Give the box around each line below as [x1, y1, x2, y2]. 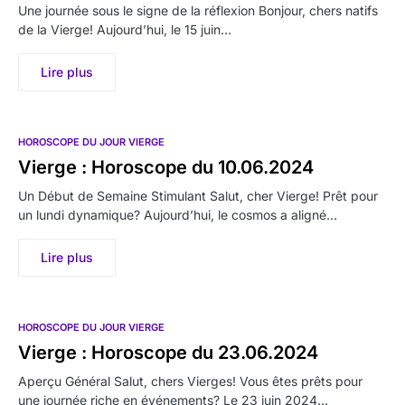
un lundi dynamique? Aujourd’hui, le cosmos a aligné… [18, 206, 337, 222]
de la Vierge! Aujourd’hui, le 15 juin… [18, 21, 231, 37]
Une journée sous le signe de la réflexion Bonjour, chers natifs [18, 2, 378, 18]
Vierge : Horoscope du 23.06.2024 [18, 341, 318, 363]
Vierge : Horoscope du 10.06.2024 [18, 155, 314, 178]
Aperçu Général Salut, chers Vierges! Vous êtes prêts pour [18, 372, 363, 389]
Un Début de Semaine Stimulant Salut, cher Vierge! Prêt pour [18, 187, 378, 203]
